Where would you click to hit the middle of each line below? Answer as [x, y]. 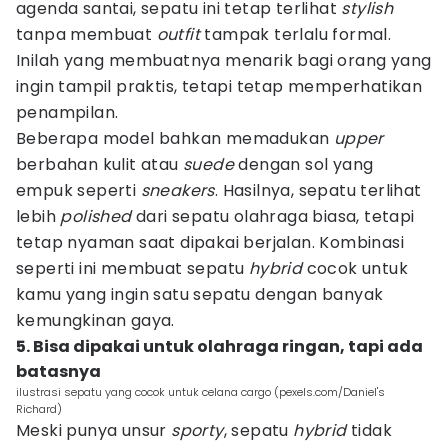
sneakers [177, 190]
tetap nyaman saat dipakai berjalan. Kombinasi [210, 242]
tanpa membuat [86, 34]
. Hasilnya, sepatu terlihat [318, 190]
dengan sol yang [304, 164]
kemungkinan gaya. [95, 320]
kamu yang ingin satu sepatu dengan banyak [200, 294]
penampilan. [67, 112]
